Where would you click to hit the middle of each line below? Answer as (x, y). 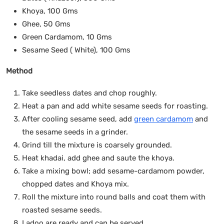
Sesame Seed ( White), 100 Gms (76, 50)
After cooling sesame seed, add (78, 119)
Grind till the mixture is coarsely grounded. (97, 145)
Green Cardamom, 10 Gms (67, 37)
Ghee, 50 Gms (46, 24)
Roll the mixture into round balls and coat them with (114, 197)
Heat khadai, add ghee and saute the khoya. (98, 158)
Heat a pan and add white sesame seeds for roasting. (115, 106)
